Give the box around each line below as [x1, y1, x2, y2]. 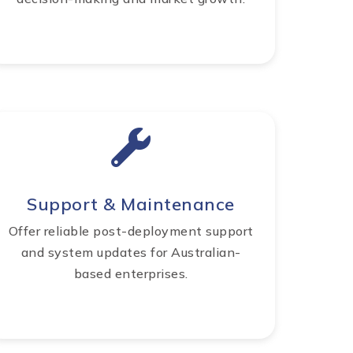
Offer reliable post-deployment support [8, 223, 254, 240]
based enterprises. [73, 266, 188, 282]
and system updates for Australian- [20, 244, 241, 261]
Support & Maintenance [27, 193, 235, 216]
